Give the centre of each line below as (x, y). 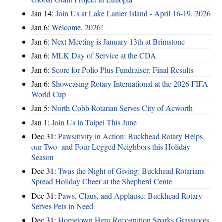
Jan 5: (41, 108)
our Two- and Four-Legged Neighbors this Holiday (111, 146)
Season (42, 157)
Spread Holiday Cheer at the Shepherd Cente (102, 181)
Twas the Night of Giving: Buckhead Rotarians (131, 171)
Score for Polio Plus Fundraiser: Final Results (122, 69)
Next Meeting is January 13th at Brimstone (118, 41)
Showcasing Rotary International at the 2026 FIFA (130, 83)
